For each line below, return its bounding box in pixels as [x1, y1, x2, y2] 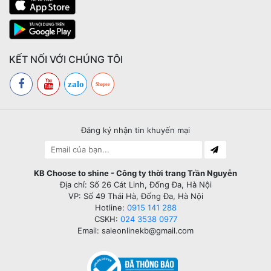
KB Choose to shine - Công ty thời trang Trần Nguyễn [34, 168, 237, 178]
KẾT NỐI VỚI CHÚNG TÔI [9, 53, 123, 65]
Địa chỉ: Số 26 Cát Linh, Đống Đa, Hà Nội [59, 179, 212, 189]
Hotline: [94, 202, 127, 212]
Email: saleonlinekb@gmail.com [77, 225, 194, 235]
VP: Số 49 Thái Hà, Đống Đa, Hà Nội [68, 191, 203, 201]
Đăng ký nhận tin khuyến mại [81, 125, 190, 135]
